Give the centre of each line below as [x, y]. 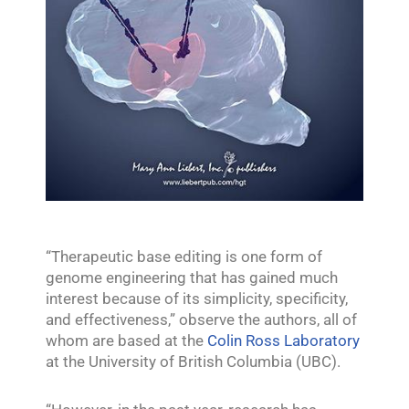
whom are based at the [126, 340]
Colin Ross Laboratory [283, 340]
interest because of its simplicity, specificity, [197, 298]
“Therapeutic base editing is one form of [184, 256]
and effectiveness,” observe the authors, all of [201, 319]
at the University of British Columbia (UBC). [193, 361]
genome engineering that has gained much [192, 277]
